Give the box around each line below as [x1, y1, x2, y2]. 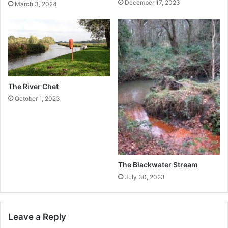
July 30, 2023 [125, 173, 165, 181]
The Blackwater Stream [118, 160, 198, 169]
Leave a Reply [8, 212, 66, 222]
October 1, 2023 [15, 95, 60, 103]
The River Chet [8, 82, 59, 91]
